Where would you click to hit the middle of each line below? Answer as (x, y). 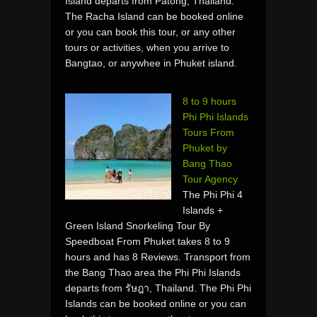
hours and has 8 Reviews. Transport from (158, 257)
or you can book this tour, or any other (150, 31)
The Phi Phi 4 (213, 194)
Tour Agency (210, 179)
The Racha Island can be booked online (154, 16)
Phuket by (205, 148)
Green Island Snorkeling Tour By (138, 225)
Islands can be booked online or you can (156, 303)
